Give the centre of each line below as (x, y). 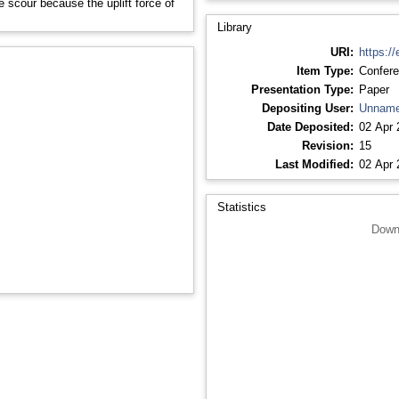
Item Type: (325, 70)
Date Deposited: (310, 126)
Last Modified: (314, 164)
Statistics (241, 207)
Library (234, 27)
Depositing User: (307, 108)
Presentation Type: (302, 89)
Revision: (327, 145)
